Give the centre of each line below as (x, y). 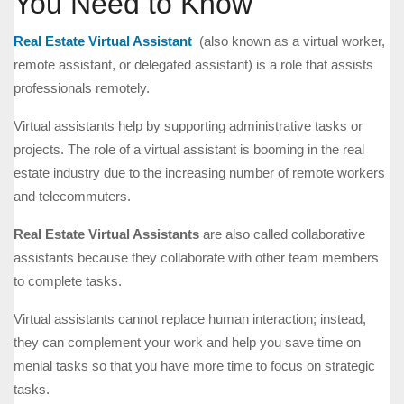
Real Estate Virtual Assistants (106, 234)
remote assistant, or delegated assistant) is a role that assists (193, 65)
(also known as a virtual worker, (289, 41)
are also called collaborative (282, 234)
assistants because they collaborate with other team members (196, 258)
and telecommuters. (72, 197)
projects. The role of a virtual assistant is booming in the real (189, 150)
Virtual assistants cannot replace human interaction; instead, (190, 319)
